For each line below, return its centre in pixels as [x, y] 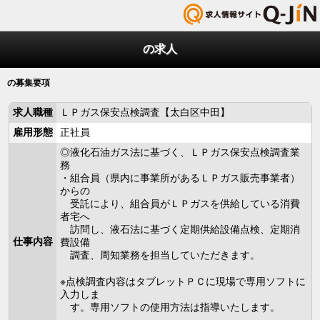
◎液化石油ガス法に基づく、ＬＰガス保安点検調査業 [180, 152]
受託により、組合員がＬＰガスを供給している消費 [180, 204]
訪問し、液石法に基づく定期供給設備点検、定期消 [180, 229]
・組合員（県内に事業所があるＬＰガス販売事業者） [180, 178]
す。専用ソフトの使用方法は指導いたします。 [170, 307]
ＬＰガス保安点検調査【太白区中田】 [145, 112]
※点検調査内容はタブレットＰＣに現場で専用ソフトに [182, 281]
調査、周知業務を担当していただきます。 [160, 255]
